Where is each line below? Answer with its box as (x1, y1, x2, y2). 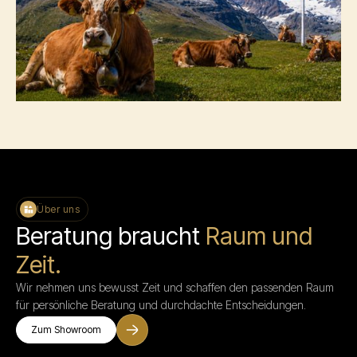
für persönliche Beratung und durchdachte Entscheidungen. (16, 298, 306, 312)
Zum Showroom (31, 324, 101, 335)
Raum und (206, 222, 312, 250)
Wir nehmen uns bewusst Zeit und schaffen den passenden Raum (16, 280, 334, 294)
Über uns (37, 202, 80, 215)
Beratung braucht (16, 222, 206, 250)
